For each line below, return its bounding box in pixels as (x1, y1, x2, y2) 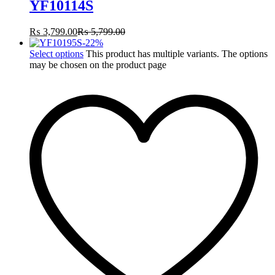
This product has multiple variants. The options (86, 48, 268, 59)
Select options (29, 48, 83, 59)
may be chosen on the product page (29, 59, 166, 70)
